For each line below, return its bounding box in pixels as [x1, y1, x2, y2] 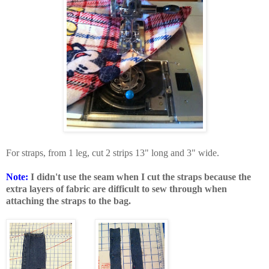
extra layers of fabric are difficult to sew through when [6, 183, 227, 194]
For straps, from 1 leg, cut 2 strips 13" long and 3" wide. [6, 147, 219, 158]
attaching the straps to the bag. [6, 195, 131, 206]
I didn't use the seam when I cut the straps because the [28, 171, 251, 182]
